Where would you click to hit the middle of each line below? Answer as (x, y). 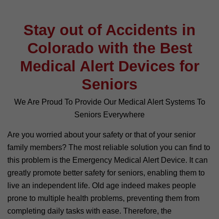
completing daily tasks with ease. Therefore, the (89, 211)
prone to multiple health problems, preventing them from (103, 198)
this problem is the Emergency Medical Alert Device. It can (108, 160)
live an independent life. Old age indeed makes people (102, 185)
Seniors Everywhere (109, 114)
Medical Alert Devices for (109, 66)
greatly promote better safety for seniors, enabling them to (106, 173)
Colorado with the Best (109, 48)
